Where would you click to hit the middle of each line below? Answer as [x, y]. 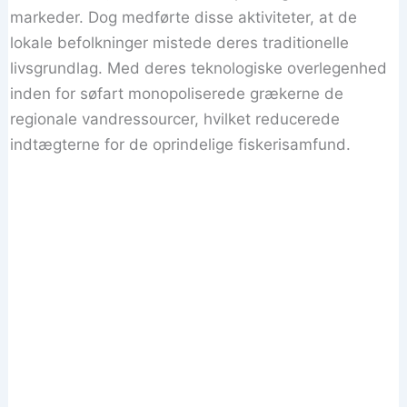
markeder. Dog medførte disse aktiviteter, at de [184, 17]
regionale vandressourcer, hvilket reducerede [175, 119]
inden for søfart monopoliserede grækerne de [177, 94]
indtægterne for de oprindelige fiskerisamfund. [181, 144]
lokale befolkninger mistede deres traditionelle [180, 43]
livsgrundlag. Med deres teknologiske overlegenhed [199, 68]
